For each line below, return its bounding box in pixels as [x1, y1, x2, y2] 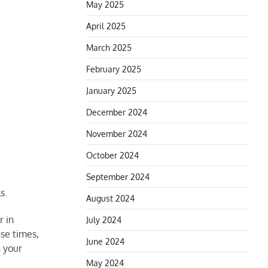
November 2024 [86, 128, 147, 139]
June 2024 [86, 236, 124, 246]
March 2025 [86, 42, 132, 53]
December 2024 [86, 106, 147, 117]
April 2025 [86, 20, 126, 31]
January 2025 [86, 85, 136, 96]
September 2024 [86, 171, 150, 182]
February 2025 [86, 63, 141, 74]
